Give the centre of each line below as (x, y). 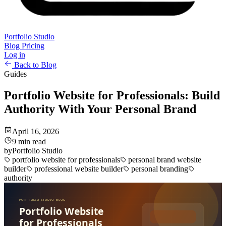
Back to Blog (34, 65)
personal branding (159, 168)
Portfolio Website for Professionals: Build (112, 95)
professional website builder (78, 168)
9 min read (29, 141)
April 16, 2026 (36, 131)
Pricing (33, 46)
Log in (15, 55)
